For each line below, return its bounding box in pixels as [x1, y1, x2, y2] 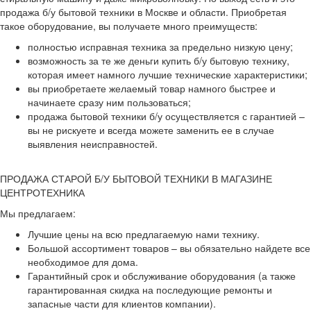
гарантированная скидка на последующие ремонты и [28, 283, 272, 296]
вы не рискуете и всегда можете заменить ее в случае [28, 123, 274, 137]
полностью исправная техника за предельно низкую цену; [28, 40, 293, 53]
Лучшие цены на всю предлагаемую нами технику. [28, 227, 260, 241]
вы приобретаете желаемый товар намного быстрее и [28, 81, 276, 95]
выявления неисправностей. [28, 137, 158, 151]
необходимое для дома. [28, 255, 138, 269]
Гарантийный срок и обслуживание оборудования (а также [28, 269, 296, 283]
